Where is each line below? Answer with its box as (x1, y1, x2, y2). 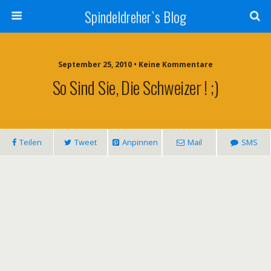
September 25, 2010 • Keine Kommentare (58, 59, 213, 70)
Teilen (19, 137, 42, 148)
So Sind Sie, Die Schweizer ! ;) (52, 74, 219, 100)
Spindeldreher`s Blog (85, 5, 186, 27)
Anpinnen (122, 137, 158, 148)
